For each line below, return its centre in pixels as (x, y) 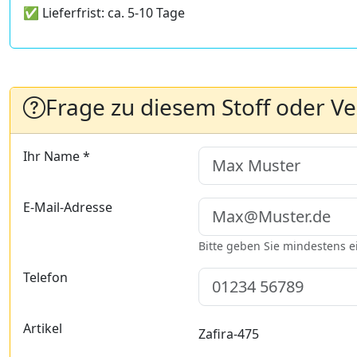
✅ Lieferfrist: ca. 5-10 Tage (104, 13)
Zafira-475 (229, 334)
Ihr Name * (57, 157)
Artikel (43, 329)
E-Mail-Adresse (68, 208)
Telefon (45, 278)
